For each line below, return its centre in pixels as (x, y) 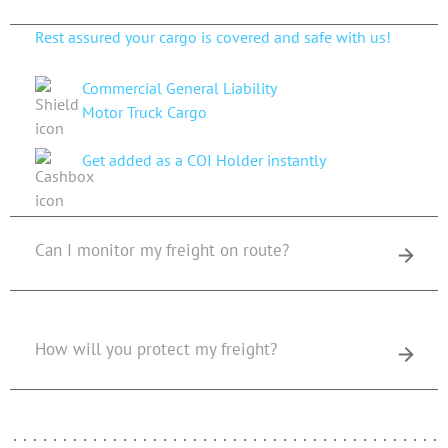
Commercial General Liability (179, 88)
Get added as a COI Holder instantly (204, 160)
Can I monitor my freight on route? (162, 250)
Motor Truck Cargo (144, 112)
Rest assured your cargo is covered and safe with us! (215, 37)
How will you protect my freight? (156, 334)
